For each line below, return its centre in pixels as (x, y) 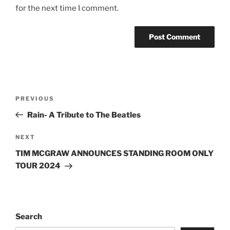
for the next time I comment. (67, 8)
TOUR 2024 (38, 166)
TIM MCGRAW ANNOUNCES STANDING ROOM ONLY (114, 154)
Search (29, 217)
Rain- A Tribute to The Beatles (84, 115)
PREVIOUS (35, 98)
